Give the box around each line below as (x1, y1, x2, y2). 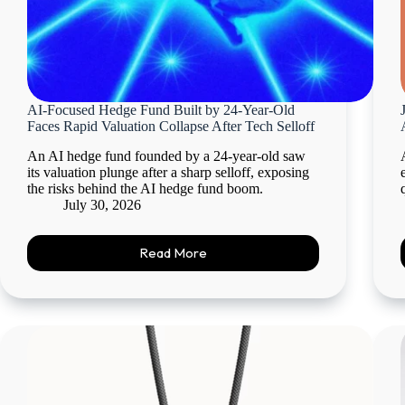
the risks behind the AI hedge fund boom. (27, 180, 263, 196)
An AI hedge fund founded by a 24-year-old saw (27, 147, 306, 164)
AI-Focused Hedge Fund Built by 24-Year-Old (27, 102, 295, 118)
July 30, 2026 (63, 196, 141, 212)
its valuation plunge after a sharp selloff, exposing (27, 164, 309, 180)
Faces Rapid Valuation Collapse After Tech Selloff (27, 118, 315, 135)
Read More (139, 244, 208, 262)
